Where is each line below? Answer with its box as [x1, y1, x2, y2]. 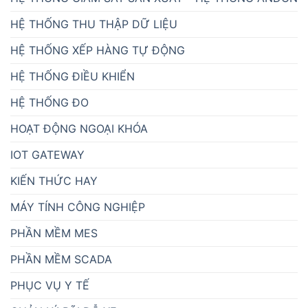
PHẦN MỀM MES [10, 225, 98, 240]
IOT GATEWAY [10, 147, 85, 162]
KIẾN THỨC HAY [10, 173, 98, 188]
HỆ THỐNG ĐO [10, 95, 89, 109]
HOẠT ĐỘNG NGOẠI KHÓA [10, 121, 148, 135]
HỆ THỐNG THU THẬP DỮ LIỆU [10, 16, 177, 31]
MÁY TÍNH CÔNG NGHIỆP [10, 199, 145, 214]
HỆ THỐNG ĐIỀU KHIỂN [10, 69, 135, 83]
